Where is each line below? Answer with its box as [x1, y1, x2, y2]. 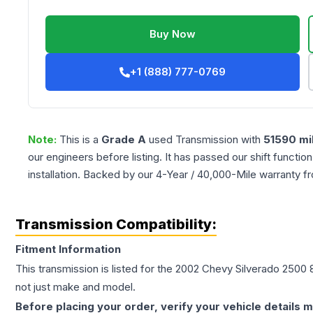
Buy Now [150, 27, 196, 41]
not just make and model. [15, 280, 136, 294]
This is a [59, 133, 101, 147]
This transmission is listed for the [15, 262, 175, 276]
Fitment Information [15, 242, 121, 256]
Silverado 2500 [235, 262, 307, 276]
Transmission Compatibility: [15, 216, 217, 233]
